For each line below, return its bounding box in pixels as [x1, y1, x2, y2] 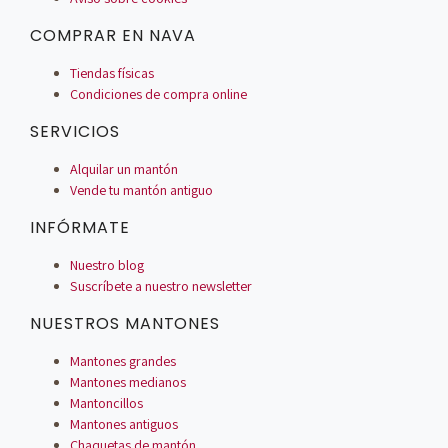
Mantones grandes [70, 351, 176, 370]
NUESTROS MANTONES [30, 311, 221, 335]
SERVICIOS [30, 119, 120, 143]
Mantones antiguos [70, 414, 178, 433]
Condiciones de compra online [70, 84, 247, 103]
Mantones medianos [70, 372, 186, 391]
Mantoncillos [70, 393, 143, 412]
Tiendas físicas [70, 63, 154, 82]
